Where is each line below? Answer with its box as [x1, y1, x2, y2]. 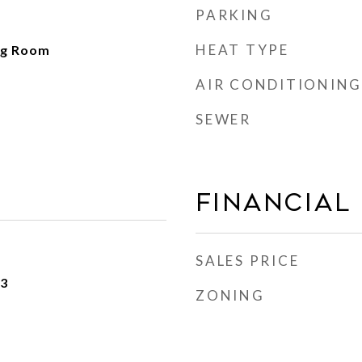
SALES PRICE [196, 252, 300, 269]
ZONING [196, 287, 265, 304]
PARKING [196, 6, 273, 23]
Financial [196, 189, 351, 217]
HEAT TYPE [196, 41, 289, 58]
